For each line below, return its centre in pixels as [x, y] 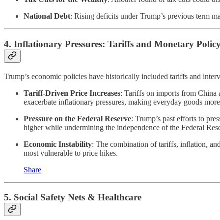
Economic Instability [58, 144]
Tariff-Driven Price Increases [72, 93]
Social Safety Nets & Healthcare [78, 197]
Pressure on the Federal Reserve [77, 118]
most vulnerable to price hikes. [71, 153]
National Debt [47, 16]
